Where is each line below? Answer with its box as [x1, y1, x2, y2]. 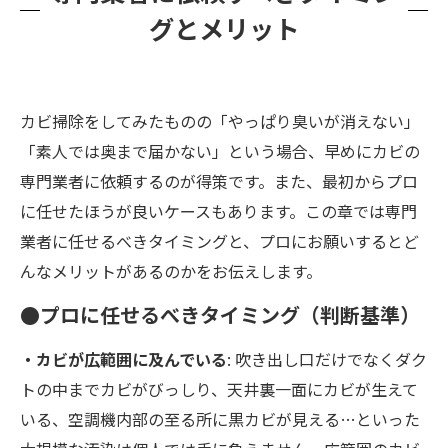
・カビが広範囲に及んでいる [20, 347, 227, 372]
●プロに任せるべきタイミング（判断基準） [20, 300, 420, 330]
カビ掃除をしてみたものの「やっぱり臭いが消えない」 [20, 109, 420, 134]
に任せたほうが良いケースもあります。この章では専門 [20, 199, 417, 224]
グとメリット [149, 10, 299, 47]
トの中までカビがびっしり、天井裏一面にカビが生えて [20, 377, 418, 402]
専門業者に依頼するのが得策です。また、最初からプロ [20, 169, 418, 194]
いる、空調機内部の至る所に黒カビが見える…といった [20, 407, 420, 432]
